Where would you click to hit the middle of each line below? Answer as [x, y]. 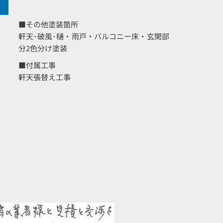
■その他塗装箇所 [48, 24]
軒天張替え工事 [45, 77]
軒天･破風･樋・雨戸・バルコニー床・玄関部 [94, 36]
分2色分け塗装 [47, 48]
